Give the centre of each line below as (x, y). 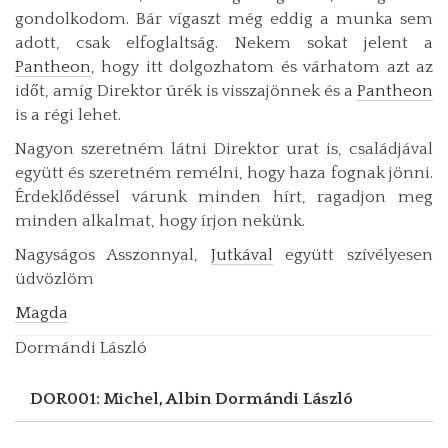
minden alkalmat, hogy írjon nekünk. (160, 220)
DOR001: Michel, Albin (122, 398)
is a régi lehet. (68, 114)
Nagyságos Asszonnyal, (113, 254)
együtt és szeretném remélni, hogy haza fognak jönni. (224, 172)
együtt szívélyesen (352, 254)
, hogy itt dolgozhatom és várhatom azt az (262, 66)
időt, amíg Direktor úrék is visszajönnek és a (186, 90)
